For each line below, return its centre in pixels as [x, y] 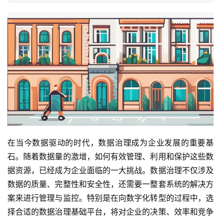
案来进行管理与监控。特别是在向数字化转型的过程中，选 [110, 198]
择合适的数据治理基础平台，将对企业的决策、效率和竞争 [110, 212]
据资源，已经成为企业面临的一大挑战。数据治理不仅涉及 [110, 170]
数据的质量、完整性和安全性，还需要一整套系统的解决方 [110, 184]
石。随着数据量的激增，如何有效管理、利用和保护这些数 [110, 157]
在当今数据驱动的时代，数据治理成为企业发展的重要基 [110, 143]
